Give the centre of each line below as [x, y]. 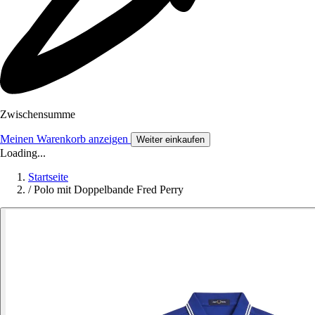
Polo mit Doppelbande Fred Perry [109, 190]
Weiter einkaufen [171, 140]
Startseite [48, 177]
